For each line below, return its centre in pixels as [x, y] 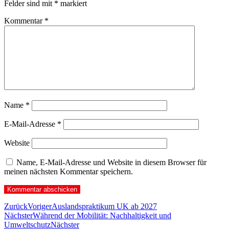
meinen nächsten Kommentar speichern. [68, 171]
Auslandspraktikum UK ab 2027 [104, 206]
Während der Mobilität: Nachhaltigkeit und [102, 215]
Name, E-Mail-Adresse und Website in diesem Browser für [111, 162]
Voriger [40, 206]
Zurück [16, 206]
